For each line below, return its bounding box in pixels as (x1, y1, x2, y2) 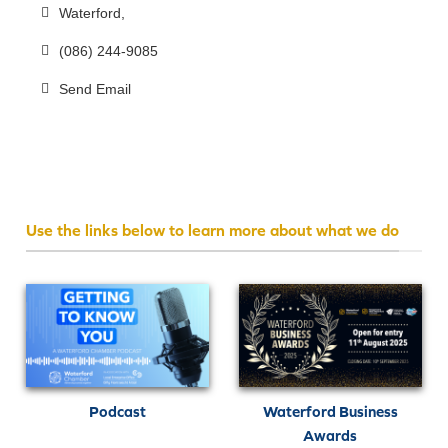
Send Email (58, 80, 131, 97)
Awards (303, 426, 358, 444)
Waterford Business (262, 402, 398, 420)
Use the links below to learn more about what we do (26, 220, 400, 239)
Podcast (89, 402, 147, 420)
